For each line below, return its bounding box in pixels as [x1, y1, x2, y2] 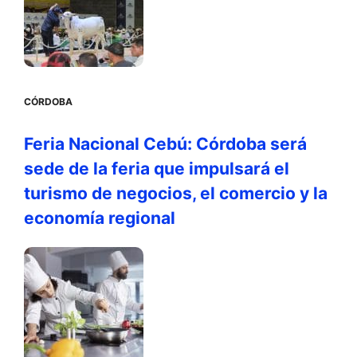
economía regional [24, 208, 175, 229]
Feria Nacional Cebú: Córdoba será [24, 134, 307, 155]
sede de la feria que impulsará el [24, 159, 289, 179]
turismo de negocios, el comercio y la [24, 183, 328, 204]
